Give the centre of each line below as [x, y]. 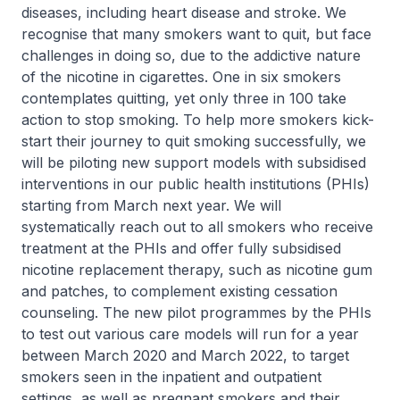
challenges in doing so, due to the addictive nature [191, 55]
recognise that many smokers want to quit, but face [196, 34]
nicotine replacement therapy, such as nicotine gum [197, 270]
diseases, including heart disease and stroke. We [184, 12]
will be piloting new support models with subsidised [194, 162]
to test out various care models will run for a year [190, 334]
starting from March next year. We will [151, 205]
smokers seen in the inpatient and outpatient [171, 377]
